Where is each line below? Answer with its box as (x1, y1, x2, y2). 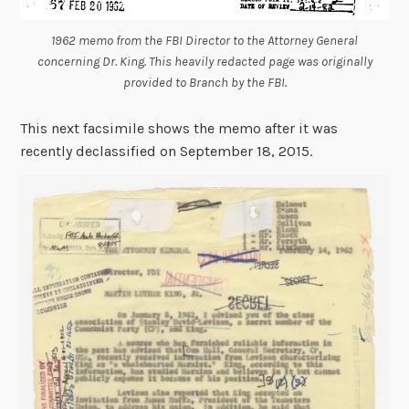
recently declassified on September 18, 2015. (20, 142, 313, 161)
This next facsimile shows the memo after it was (20, 120, 339, 138)
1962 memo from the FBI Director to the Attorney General (51, 33, 358, 49)
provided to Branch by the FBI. (122, 75, 287, 91)
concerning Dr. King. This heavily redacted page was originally (37, 54, 372, 70)
